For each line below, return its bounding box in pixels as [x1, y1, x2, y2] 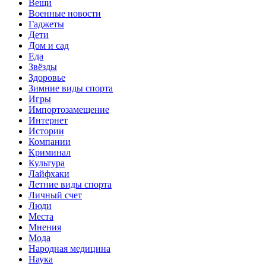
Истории [28, 125, 64, 136]
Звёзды [28, 61, 57, 72]
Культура [28, 157, 65, 168]
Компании [28, 136, 71, 147]
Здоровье [28, 72, 65, 83]
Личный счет [28, 189, 82, 200]
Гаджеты [28, 18, 64, 29]
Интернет [28, 115, 68, 125]
